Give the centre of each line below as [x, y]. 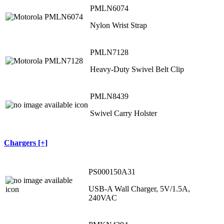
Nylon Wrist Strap [118, 25]
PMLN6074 [109, 8]
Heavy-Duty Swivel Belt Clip [137, 69]
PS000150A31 [112, 171]
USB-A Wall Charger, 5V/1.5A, [139, 188]
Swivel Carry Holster [123, 113]
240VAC [103, 197]
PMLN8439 [109, 96]
